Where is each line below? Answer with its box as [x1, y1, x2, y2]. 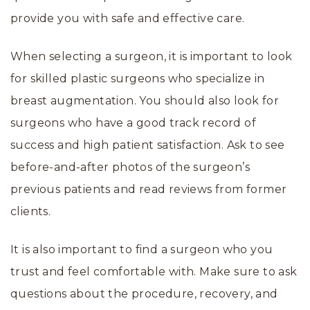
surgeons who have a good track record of [10, 116, 256, 129]
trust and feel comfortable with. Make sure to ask [10, 264, 298, 278]
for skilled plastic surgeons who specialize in [10, 71, 265, 85]
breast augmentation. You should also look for [10, 93, 279, 107]
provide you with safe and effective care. [10, 11, 245, 25]
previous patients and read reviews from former [10, 182, 287, 196]
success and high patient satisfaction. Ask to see [10, 138, 285, 152]
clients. [10, 204, 51, 218]
